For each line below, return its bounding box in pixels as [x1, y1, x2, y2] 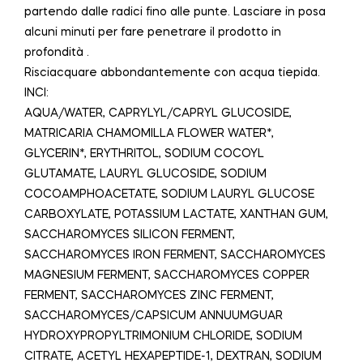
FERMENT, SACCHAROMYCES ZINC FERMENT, [24, 289, 274, 301]
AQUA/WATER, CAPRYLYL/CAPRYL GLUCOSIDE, [24, 107, 292, 119]
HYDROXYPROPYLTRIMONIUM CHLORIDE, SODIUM [24, 330, 302, 342]
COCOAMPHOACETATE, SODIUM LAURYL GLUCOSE [24, 188, 314, 200]
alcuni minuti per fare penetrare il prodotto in [24, 26, 281, 38]
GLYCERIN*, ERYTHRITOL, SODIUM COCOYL [24, 147, 264, 160]
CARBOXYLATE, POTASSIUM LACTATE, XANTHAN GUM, [24, 208, 328, 220]
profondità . [24, 46, 89, 58]
